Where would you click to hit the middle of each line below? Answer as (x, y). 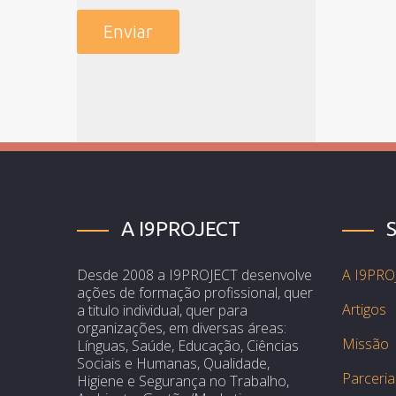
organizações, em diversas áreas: (182, 328)
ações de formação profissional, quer (195, 293)
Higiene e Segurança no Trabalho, (183, 381)
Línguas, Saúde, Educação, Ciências (188, 346)
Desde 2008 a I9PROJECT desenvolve (194, 275)
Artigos (364, 309)
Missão (366, 344)
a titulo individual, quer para (162, 310)
